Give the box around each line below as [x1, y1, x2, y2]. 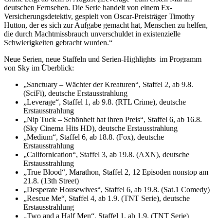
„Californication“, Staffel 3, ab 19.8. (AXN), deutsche [23, 150, 189, 159]
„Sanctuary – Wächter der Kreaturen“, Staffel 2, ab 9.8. [23, 80, 193, 89]
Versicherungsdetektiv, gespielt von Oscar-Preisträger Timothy [4, 12, 195, 20]
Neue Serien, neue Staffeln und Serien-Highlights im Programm [4, 54, 201, 63]
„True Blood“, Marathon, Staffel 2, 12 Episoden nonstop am [23, 167, 208, 176]
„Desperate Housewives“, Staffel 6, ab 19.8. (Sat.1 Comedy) [23, 185, 210, 194]
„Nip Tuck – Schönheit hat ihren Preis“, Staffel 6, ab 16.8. [23, 115, 202, 124]
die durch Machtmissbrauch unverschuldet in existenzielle [4, 29, 181, 38]
